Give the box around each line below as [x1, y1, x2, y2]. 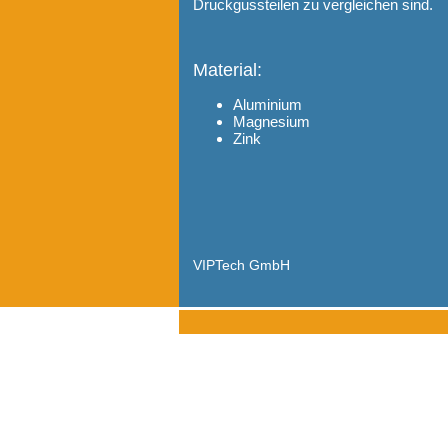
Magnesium [233, 112, 310, 130]
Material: [193, 59, 262, 80]
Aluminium [233, 95, 302, 113]
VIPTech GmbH [193, 257, 290, 273]
